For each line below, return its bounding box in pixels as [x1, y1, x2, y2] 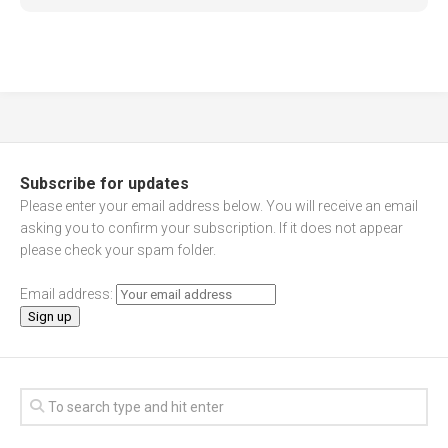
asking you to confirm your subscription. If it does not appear [20, 220, 403, 237]
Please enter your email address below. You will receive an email [20, 198, 418, 215]
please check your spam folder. [20, 242, 216, 259]
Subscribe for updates [20, 174, 189, 194]
